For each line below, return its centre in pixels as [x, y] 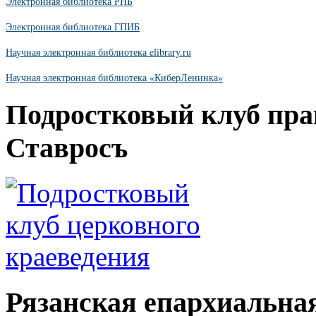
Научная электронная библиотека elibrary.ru [98, 51]
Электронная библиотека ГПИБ [73, 26]
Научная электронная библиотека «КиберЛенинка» [114, 77]
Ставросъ [67, 147]
